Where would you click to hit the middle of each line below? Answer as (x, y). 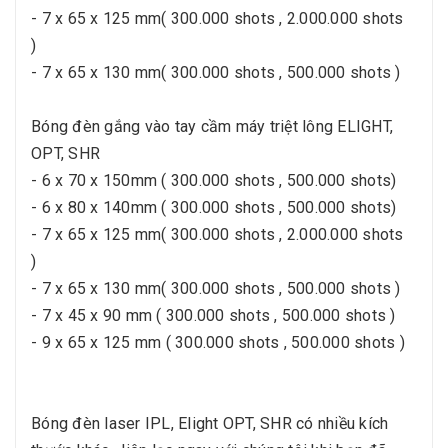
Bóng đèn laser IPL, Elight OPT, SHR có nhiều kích (210, 424)
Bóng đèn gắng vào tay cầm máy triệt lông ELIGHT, (212, 127)
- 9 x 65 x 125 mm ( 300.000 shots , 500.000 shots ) (218, 343)
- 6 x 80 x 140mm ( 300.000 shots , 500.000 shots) (214, 208)
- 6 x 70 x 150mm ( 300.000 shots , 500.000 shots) (214, 181)
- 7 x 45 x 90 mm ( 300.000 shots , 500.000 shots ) (213, 316)
